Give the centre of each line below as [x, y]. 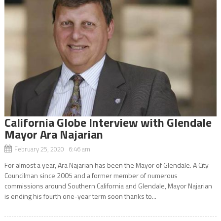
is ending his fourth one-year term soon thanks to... [80, 196]
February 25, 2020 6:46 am [52, 149]
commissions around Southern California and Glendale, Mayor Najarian [108, 185]
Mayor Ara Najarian [54, 134]
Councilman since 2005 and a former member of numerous [91, 175]
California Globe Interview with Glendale [108, 122]
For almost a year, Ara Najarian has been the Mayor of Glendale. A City [106, 165]
